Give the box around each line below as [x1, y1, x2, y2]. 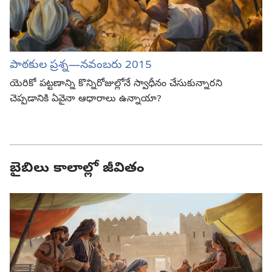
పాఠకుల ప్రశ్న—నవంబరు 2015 [10, 57, 152, 73]
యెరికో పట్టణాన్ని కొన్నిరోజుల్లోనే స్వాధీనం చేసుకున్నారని [10, 77, 222, 91]
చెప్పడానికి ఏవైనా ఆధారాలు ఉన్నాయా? [10, 92, 161, 106]
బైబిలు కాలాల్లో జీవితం [10, 159, 144, 178]
